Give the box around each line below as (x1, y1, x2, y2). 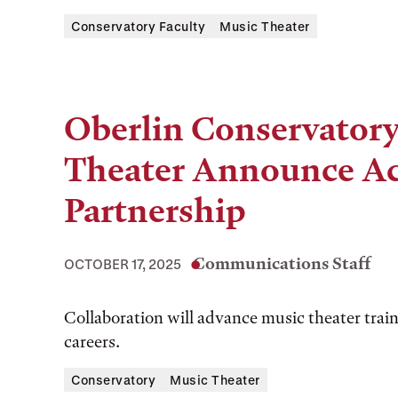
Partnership (64, 191, 246, 231)
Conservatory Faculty (71, 19, 205, 34)
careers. (64, 331, 120, 352)
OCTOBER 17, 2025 (64, 256, 181, 272)
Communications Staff (193, 253, 371, 274)
